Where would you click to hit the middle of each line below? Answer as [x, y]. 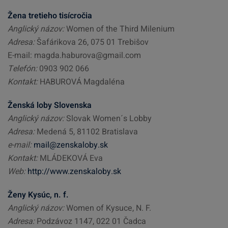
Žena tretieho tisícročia [50, 16]
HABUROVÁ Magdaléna [81, 82]
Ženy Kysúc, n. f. [38, 195]
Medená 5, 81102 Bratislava [86, 132]
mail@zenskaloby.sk [71, 145]
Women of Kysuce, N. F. [108, 208]
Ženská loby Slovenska [50, 105]
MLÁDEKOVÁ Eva [70, 158]
